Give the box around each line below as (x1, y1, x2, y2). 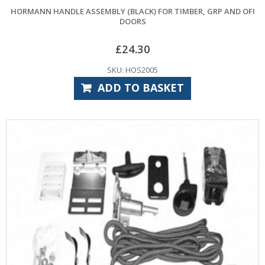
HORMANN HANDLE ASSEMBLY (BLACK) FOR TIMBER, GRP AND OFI (10, 6, 255, 17)
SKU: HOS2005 (107, 64, 158, 75)
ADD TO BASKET (97, 80, 184, 95)
